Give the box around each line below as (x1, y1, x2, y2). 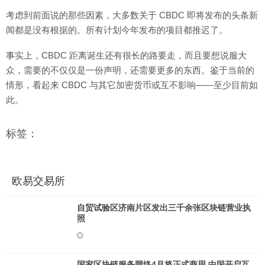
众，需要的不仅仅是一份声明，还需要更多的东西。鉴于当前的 (6, 65, 254, 75)
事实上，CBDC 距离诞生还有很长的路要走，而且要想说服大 (6, 50, 247, 60)
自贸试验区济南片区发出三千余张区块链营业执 (77, 203, 251, 212)
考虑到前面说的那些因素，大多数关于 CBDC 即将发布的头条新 (6, 10, 258, 20)
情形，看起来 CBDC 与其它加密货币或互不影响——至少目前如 (6, 80, 258, 90)
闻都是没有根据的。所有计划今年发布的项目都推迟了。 (6, 25, 228, 35)
